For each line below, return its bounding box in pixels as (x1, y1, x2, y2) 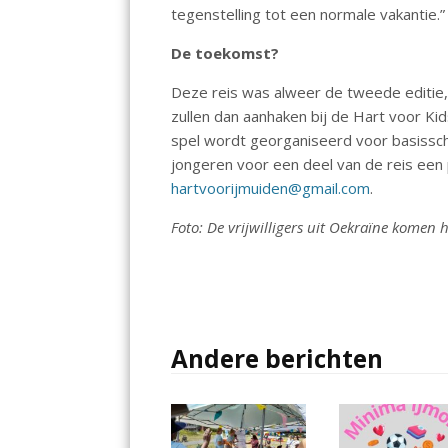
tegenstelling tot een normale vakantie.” (171, 3, 446, 24)
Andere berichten (171, 341, 384, 375)
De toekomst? (171, 42, 280, 63)
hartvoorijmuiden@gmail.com (171, 177, 371, 198)
